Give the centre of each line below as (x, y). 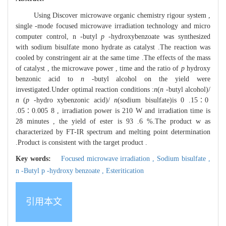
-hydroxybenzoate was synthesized (160, 36)
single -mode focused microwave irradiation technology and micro (113, 26)
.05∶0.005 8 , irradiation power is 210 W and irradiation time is (113, 110)
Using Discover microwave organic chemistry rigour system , (113, 15)
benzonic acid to (48, 79)
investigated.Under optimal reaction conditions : (85, 89)
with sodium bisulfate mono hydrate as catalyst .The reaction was (113, 47)
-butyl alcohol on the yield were (147, 79)
